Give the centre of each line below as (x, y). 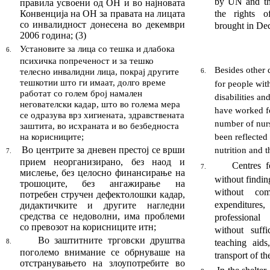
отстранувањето (53, 263)
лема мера (160, 105)
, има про (139, 216)
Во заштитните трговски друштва (112, 240)
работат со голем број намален (81, 94)
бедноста (161, 126)
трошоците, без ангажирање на (102, 184)
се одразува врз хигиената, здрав (85, 115)
